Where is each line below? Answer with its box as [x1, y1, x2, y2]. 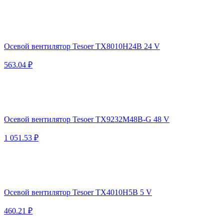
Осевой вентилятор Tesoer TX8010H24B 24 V [4, 41, 160, 50]
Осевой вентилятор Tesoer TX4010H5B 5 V [4, 187, 152, 196]
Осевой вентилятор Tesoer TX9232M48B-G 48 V [4, 114, 169, 123]
